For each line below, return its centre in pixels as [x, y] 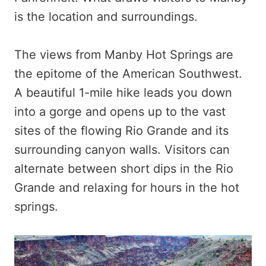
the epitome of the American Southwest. [128, 73]
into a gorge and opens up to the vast [120, 111]
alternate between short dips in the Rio [124, 168]
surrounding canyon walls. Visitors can [122, 149]
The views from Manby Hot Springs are [124, 54]
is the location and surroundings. [106, 16]
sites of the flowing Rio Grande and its [121, 130]
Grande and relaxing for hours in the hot [127, 187]
